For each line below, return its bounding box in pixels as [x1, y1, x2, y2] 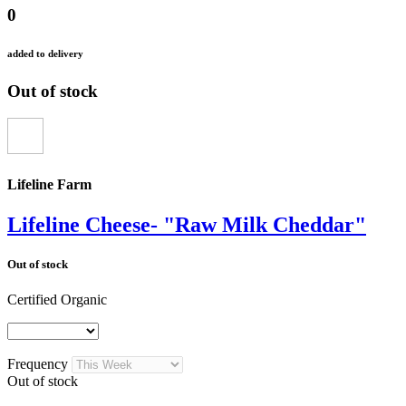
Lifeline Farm [7, 177, 92, 193]
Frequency [7, 356, 72, 372]
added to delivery [7, 47, 83, 59]
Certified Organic [7, 292, 107, 308]
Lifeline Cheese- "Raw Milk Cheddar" [7, 212, 366, 237]
